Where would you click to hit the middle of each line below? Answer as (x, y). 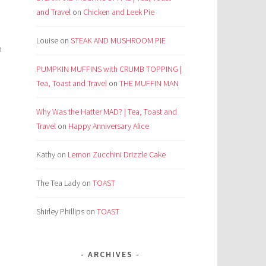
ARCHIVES (110, 254)
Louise (47, 41)
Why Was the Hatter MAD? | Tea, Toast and (107, 112)
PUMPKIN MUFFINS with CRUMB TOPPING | (109, 69)
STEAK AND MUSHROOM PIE (118, 41)
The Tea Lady (58, 183)
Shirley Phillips (60, 212)
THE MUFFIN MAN (149, 83)
